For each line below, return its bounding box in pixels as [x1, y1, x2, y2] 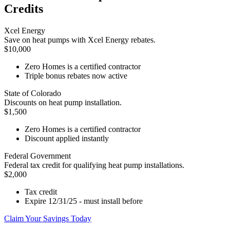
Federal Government [4, 151, 71, 161]
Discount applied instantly [25, 134, 109, 143]
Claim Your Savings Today [4, 214, 91, 223]
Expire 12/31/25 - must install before [25, 197, 143, 206]
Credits [4, 2, 43, 16]
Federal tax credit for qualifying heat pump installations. [4, 161, 184, 170]
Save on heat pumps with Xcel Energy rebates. [4, 35, 156, 45]
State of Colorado [4, 89, 61, 98]
